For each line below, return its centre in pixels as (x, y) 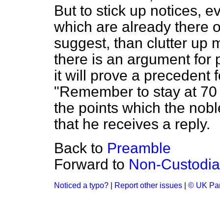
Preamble (139, 148)
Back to (81, 148)
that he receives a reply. (132, 124)
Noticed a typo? (81, 185)
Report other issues (148, 185)
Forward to (91, 164)
